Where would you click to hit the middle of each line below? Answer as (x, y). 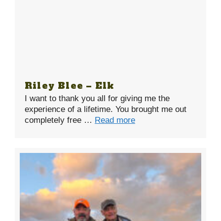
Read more (115, 120)
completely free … (60, 120)
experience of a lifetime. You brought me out (106, 110)
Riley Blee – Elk (70, 86)
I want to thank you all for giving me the (97, 99)
